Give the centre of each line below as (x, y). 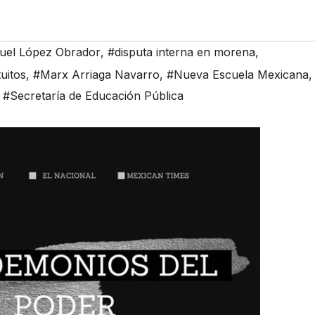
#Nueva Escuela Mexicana (238, 75)
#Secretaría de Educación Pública (93, 96)
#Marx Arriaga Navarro (96, 75)
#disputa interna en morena (181, 52)
